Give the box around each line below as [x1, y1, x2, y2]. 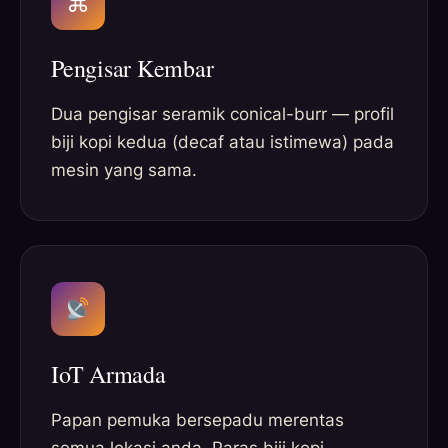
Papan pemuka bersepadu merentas [51, 410, 344, 431]
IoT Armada [51, 358, 166, 391]
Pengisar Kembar [51, 52, 214, 85]
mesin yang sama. [51, 160, 197, 181]
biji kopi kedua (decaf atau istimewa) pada [51, 132, 394, 153]
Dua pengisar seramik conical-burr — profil [51, 104, 394, 125]
